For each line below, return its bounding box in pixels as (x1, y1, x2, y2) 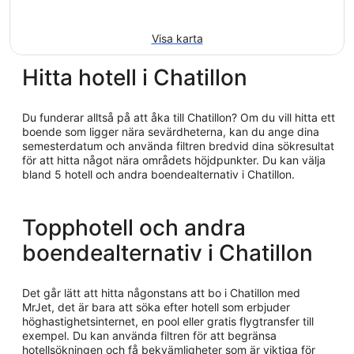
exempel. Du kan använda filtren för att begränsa (22, 329, 277, 342)
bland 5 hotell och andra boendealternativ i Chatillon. (247, 168, 295, 181)
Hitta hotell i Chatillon (22, 64, 247, 91)
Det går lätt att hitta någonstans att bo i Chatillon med (22, 286, 300, 299)
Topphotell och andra (22, 214, 246, 241)
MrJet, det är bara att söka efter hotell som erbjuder (22, 300, 290, 314)
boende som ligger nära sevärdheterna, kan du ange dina (22, 125, 319, 138)
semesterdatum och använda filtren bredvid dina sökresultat (22, 139, 334, 153)
